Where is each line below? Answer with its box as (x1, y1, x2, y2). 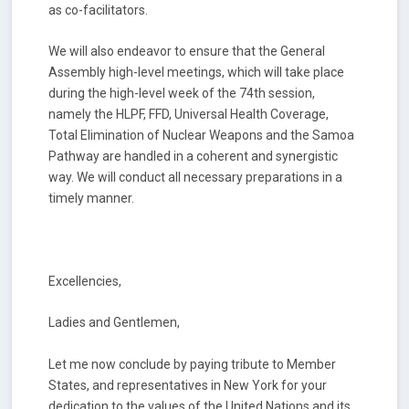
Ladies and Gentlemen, (48, 315, 181, 330)
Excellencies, (48, 274, 122, 289)
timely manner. (48, 191, 135, 206)
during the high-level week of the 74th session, (48, 86, 316, 101)
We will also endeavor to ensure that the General (48, 44, 326, 59)
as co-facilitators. (48, 2, 149, 17)
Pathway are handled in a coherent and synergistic (48, 149, 339, 164)
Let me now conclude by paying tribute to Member (48, 356, 337, 372)
